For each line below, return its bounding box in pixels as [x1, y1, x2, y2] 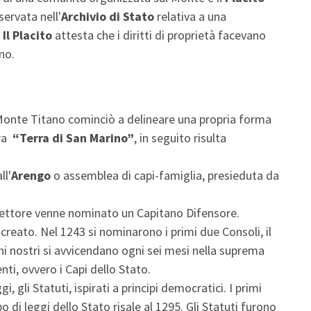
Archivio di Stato [61, 8, 154, 24]
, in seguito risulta [134, 129, 226, 146]
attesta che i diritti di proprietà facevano [52, 26, 266, 43]
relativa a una [154, 8, 226, 24]
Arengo [11, 167, 51, 183]
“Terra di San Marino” [12, 129, 134, 146]
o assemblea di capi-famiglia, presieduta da [51, 167, 279, 183]
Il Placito [3, 26, 52, 43]
